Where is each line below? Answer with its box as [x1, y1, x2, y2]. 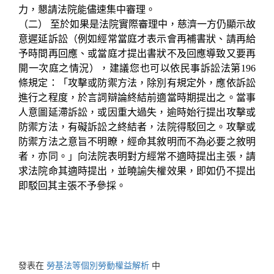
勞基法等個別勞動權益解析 [46, 258, 149, 271]
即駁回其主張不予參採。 [18, 180, 126, 191]
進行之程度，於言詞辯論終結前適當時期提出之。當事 [18, 92, 256, 103]
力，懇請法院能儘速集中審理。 [18, 4, 155, 15]
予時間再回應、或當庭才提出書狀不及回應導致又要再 [18, 48, 256, 59]
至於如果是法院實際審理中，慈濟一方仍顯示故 [50, 18, 256, 29]
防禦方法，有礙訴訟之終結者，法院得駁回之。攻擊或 [18, 121, 256, 132]
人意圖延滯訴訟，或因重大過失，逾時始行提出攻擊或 [18, 106, 256, 117]
